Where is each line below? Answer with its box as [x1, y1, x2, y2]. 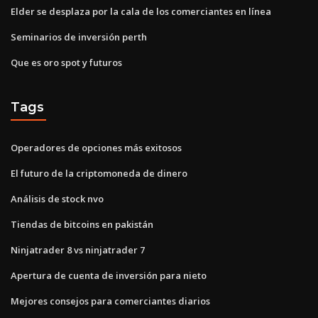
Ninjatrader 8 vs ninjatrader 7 [11, 243, 145, 256]
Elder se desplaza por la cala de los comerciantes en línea [11, 4, 271, 18]
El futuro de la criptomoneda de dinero [11, 166, 187, 180]
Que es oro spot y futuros [11, 55, 122, 69]
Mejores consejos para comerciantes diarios [11, 294, 210, 307]
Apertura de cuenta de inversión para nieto [11, 268, 207, 282]
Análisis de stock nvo [11, 192, 104, 205]
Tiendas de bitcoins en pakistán [11, 217, 153, 231]
